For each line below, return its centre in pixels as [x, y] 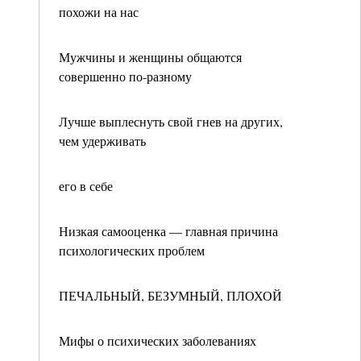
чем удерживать [102, 141]
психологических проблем [132, 250]
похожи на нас [99, 12]
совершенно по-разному [125, 76]
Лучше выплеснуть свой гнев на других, [171, 121]
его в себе [86, 186]
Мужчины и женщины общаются [150, 57]
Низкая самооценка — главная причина [168, 231]
